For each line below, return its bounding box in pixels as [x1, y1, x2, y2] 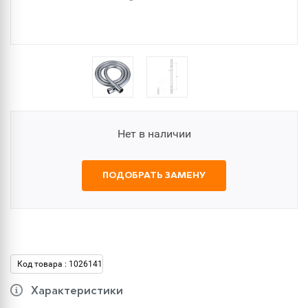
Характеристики [31, 286, 123, 297]
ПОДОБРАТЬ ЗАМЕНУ [102, 171, 206, 180]
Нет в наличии [117, 127, 191, 140]
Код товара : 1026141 [17, 259, 102, 269]
